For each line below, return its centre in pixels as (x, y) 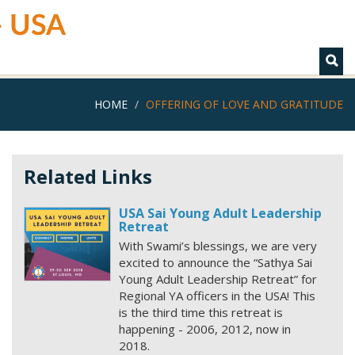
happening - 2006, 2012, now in (205, 329)
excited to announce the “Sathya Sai (216, 262)
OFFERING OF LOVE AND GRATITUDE (244, 104)
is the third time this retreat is (201, 312)
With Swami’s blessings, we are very (218, 246)
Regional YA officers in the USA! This (217, 296)
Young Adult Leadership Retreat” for (218, 279)
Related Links (88, 176)
